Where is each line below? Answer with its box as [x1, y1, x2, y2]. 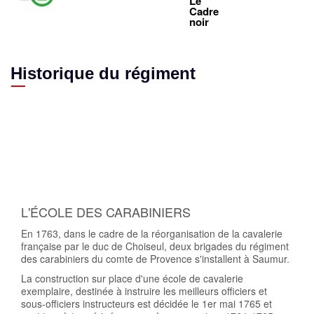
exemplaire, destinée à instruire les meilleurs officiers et [21, 283, 267, 298]
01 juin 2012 [247, 115, 301, 130]
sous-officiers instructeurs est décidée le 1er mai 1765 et [21, 296, 272, 310]
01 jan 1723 [13, 115, 66, 130]
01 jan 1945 [189, 115, 242, 130]
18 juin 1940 [129, 115, 184, 130]
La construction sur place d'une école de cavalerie [21, 271, 243, 285]
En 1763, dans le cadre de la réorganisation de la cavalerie [21, 226, 282, 240]
